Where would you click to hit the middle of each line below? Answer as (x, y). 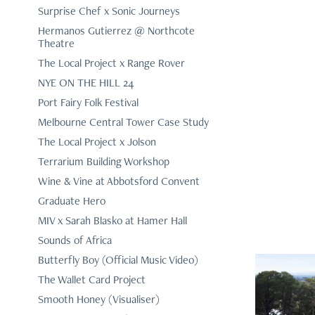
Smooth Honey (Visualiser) (98, 300)
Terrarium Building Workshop (103, 162)
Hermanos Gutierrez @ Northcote (116, 31)
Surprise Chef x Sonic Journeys (109, 11)
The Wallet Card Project (91, 280)
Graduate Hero (71, 201)
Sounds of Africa (75, 240)
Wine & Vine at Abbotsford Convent (118, 181)
